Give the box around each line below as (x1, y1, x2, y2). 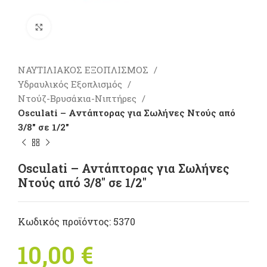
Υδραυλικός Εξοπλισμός (18, 78, 125, 90)
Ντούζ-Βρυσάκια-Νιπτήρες (18, 92, 139, 104)
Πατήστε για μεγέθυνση (51, 21, 154, 33)
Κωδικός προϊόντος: (18, 215, 113, 228)
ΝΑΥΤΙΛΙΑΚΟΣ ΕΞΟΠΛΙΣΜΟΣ (18, 64, 151, 76)
